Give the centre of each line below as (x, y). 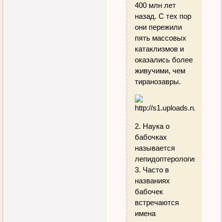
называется (155, 148)
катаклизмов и (160, 49)
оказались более (164, 59)
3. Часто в (152, 169)
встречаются (157, 202)
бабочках (151, 137)
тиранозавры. (158, 81)
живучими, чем (160, 70)
